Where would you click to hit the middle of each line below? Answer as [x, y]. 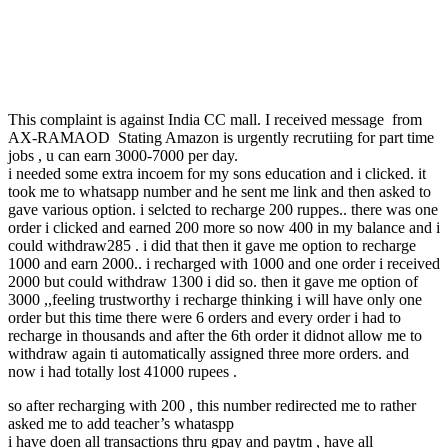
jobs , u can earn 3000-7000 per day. [123, 155]
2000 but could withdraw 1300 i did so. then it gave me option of [213, 281]
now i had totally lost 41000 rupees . [122, 371]
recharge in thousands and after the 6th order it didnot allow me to [215, 335]
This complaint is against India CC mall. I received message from [215, 119]
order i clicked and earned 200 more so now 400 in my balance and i [224, 227]
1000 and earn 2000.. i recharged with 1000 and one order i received [224, 263]
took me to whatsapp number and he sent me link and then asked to [219, 191]
